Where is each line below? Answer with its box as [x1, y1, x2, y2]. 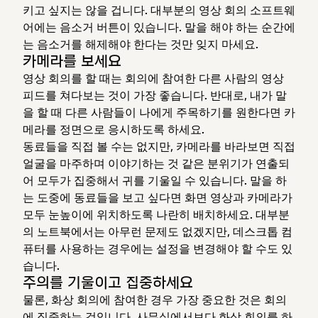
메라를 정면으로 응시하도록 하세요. [23, 121, 204, 136]
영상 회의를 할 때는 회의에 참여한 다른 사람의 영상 [23, 70, 284, 85]
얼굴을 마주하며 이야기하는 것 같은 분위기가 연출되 [23, 155, 290, 170]
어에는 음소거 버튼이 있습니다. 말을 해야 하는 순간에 [23, 19, 295, 34]
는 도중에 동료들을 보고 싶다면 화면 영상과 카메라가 [23, 190, 292, 204]
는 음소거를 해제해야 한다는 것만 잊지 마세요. [23, 36, 258, 51]
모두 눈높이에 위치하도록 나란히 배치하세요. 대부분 [23, 207, 290, 221]
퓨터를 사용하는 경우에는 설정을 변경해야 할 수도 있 [23, 241, 292, 256]
